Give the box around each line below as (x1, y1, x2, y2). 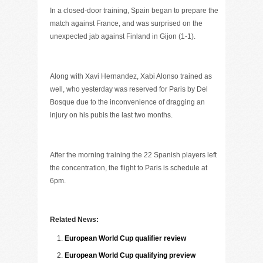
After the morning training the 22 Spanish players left (50, 151, 217, 159)
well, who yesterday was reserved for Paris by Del (50, 85, 208, 93)
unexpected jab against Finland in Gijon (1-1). (50, 32, 195, 41)
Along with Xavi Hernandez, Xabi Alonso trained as (50, 72, 212, 80)
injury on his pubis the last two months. (50, 111, 173, 119)
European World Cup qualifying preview (65, 251, 195, 259)
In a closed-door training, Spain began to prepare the (50, 6, 218, 15)
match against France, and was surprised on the (50, 19, 203, 28)
